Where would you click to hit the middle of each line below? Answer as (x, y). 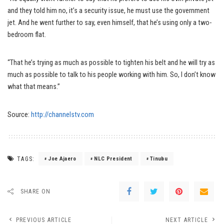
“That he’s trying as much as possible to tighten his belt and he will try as (111, 63)
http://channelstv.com (62, 115)
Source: (19, 115)
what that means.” (34, 87)
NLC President (113, 159)
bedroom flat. (27, 35)
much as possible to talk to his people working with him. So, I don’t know (111, 75)
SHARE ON (36, 191)
